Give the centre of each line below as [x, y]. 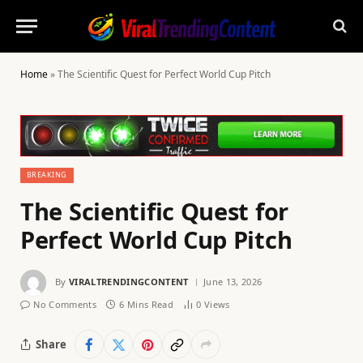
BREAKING [47, 175]
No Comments [65, 305]
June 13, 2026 [233, 281]
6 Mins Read [146, 305]
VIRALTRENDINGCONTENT [129, 281]
